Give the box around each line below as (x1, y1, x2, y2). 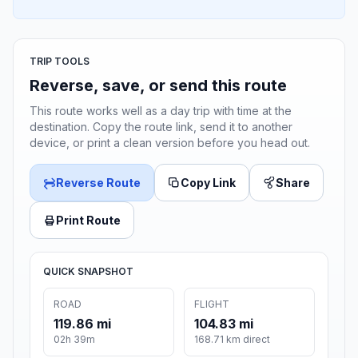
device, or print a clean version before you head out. (30, 136, 310, 150)
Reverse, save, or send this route (30, 76, 287, 96)
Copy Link (181, 176, 236, 190)
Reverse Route (56, 176, 141, 190)
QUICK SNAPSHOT (43, 265, 133, 278)
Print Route (56, 213, 121, 228)
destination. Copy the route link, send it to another (30, 120, 292, 134)
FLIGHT (194, 298, 229, 311)
